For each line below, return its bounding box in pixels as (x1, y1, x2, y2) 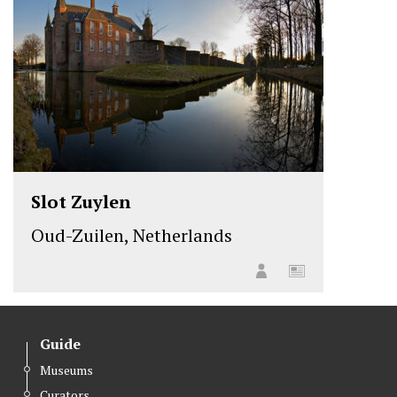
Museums (40, 361, 93, 378)
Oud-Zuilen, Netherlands (31, 222, 232, 247)
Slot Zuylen (31, 189, 131, 214)
